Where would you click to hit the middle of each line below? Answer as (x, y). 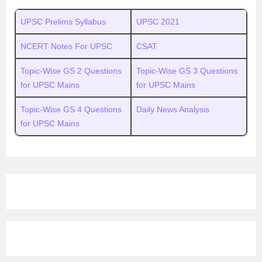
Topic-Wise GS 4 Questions (71, 109)
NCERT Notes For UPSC (66, 46)
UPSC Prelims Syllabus (63, 22)
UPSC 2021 (158, 22)
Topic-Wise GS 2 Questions (71, 71)
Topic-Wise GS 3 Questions (187, 71)
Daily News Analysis (173, 109)
